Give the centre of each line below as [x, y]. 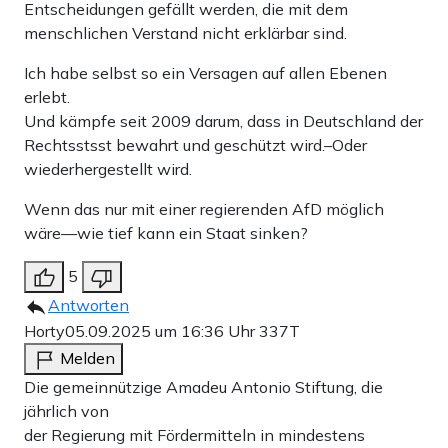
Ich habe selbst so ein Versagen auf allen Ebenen [205, 72]
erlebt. [47, 96]
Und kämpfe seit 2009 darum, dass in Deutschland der [223, 120]
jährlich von [66, 410]
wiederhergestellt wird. [108, 168]
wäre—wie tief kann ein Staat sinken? [166, 232]
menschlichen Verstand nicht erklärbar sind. [185, 32]
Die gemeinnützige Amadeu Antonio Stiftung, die [203, 386]
